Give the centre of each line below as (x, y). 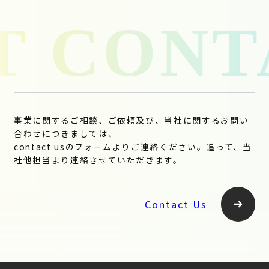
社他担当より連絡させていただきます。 (98, 159)
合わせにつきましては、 (65, 133)
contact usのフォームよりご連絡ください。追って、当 (133, 146)
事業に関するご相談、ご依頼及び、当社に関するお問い (131, 120)
